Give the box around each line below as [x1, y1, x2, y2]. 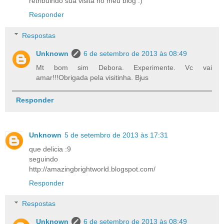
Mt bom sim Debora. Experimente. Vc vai [36, 63, 212, 71]
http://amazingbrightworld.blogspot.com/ [29, 164, 155, 173]
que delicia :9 [29, 144, 71, 153]
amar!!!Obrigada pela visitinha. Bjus [36, 73, 149, 81]
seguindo [29, 154, 58, 163]
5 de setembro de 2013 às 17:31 [64, 130, 168, 139]
